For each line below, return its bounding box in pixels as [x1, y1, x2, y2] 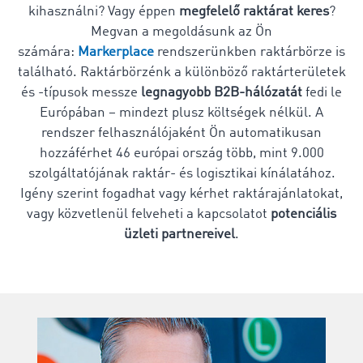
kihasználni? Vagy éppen [28, 5, 179, 19]
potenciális [271, 207, 336, 221]
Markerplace [78, 45, 154, 59]
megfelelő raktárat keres [178, 5, 329, 19]
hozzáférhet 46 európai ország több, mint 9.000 [39, 147, 324, 160]
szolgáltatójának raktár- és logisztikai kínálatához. [28, 167, 335, 181]
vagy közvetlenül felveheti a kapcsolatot [27, 207, 271, 221]
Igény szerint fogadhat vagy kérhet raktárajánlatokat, [20, 187, 343, 201]
